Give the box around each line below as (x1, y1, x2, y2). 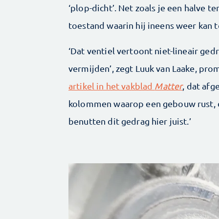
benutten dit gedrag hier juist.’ (68, 115, 191, 126)
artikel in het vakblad (68, 80, 155, 91)
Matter (154, 80, 183, 91)
